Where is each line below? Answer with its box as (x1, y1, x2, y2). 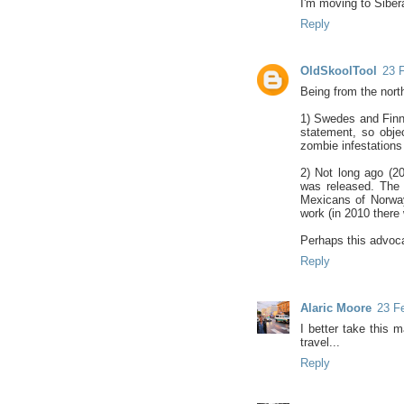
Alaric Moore (299, 300, 372, 315)
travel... (299, 335, 340, 349)
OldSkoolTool (299, 63, 377, 78)
